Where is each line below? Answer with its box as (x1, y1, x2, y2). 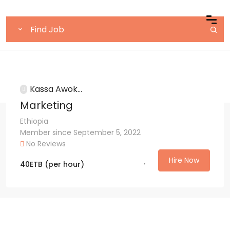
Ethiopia (20, 116, 48, 126)
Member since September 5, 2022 (20, 127, 141, 138)
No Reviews (24, 138, 66, 149)
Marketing (20, 98, 73, 112)
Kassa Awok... (30, 83, 82, 95)
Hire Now (169, 155, 199, 165)
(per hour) (45, 159, 84, 169)
